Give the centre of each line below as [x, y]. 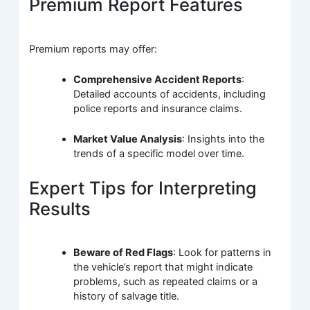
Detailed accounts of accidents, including [170, 94]
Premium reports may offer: [93, 49]
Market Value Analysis [128, 139]
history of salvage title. [127, 297]
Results [60, 208]
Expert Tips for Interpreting [143, 188]
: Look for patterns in [222, 253]
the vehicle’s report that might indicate [163, 267]
